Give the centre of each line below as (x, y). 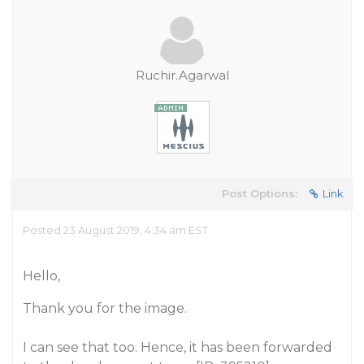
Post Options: (260, 193)
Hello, (41, 276)
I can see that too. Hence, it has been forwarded (178, 347)
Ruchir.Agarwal (182, 75)
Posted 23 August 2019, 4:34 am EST (115, 230)
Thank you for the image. (105, 308)
